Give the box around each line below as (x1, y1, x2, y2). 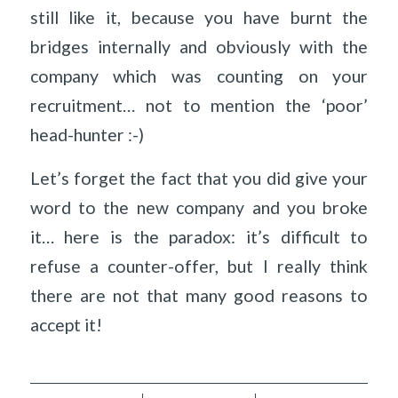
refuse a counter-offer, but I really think (29, 256, 369, 277)
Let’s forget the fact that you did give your (29, 168, 369, 189)
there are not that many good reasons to (29, 285, 369, 306)
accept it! (29, 314, 102, 336)
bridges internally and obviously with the (29, 36, 369, 57)
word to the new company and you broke (29, 197, 369, 219)
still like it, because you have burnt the (29, 6, 369, 28)
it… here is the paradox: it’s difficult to (29, 227, 369, 248)
